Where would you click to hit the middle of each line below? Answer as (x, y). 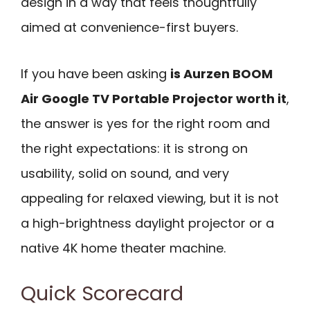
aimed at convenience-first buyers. (129, 28)
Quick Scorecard (102, 294)
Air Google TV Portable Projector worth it (154, 98)
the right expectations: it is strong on (134, 148)
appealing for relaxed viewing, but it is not (150, 198)
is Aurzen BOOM (221, 73)
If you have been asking (95, 73)
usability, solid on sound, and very (125, 173)
